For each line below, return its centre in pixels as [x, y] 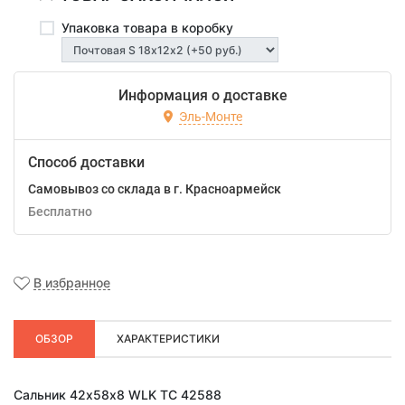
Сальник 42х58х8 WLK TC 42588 [118, 395]
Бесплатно [64, 212]
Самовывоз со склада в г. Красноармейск [155, 189]
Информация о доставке [202, 96]
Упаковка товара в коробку [147, 28]
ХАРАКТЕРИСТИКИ [168, 339]
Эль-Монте [210, 116]
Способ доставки [86, 163]
